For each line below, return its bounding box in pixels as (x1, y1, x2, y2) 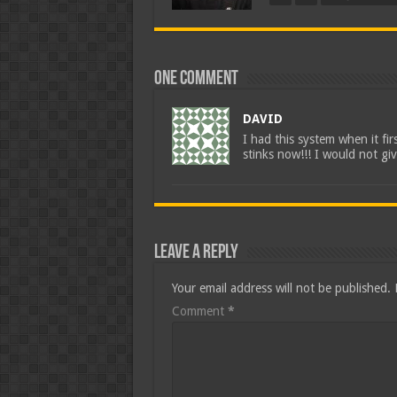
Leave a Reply (153, 243, 238, 264)
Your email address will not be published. (171, 281, 391, 296)
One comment (153, 69, 238, 90)
